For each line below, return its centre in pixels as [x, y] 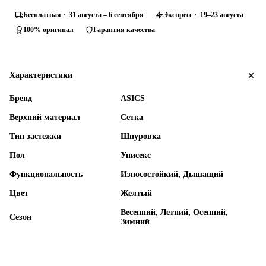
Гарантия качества [124, 29]
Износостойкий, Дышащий [172, 174]
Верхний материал [45, 117]
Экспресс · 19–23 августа [203, 15]
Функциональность [46, 174]
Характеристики [41, 75]
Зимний [135, 221]
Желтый [136, 193]
